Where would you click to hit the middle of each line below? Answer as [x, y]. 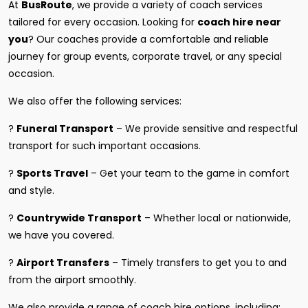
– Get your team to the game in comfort [189, 173]
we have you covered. [63, 235]
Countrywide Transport [79, 218]
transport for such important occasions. [104, 146]
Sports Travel [52, 173]
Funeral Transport [65, 129]
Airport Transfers [63, 263]
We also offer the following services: [95, 101]
